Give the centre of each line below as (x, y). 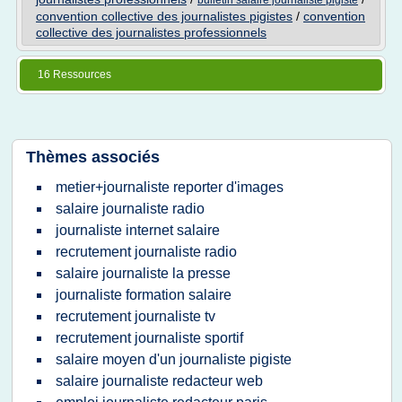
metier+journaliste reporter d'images (170, 187)
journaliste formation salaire (144, 295)
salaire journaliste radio (130, 209)
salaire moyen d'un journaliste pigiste (174, 359)
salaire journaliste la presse (143, 273)
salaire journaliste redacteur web (159, 381)
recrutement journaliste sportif (149, 338)
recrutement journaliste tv (135, 316)
